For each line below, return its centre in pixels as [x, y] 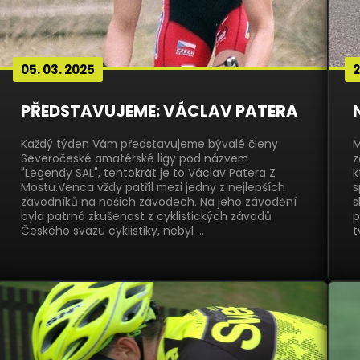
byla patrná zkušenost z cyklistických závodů [146, 216]
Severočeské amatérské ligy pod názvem [134, 158]
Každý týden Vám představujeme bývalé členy [149, 144]
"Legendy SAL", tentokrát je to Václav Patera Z [148, 173]
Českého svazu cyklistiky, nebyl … [112, 231]
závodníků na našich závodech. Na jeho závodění [158, 202]
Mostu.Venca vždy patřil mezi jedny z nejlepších [153, 187]
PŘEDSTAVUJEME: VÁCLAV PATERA [159, 111]
